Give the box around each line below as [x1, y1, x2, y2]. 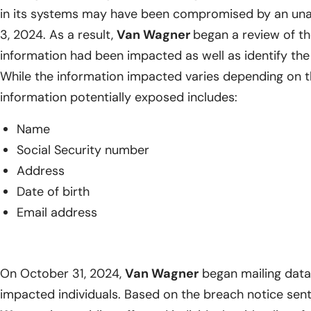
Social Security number [17, 142, 149, 159]
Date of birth [17, 183, 90, 201]
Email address [17, 204, 97, 221]
